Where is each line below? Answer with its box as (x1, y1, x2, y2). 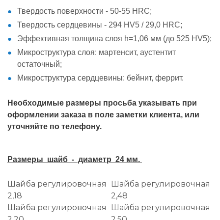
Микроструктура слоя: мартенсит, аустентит (17, 48, 176, 56)
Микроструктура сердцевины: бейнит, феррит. (17, 73, 184, 82)
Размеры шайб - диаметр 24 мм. (7, 155, 142, 164)
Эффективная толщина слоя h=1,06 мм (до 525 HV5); (17, 34, 212, 43)
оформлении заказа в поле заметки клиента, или (7, 110, 199, 119)
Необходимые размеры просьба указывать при (7, 98, 197, 107)
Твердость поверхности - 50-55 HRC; (17, 6, 152, 15)
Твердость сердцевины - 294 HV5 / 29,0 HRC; (17, 20, 182, 29)
